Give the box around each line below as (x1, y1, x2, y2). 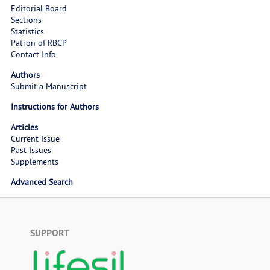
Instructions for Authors (10, 101, 99, 112)
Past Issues (10, 144, 51, 155)
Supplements (10, 155, 58, 167)
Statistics (10, 25, 44, 37)
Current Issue (10, 133, 60, 144)
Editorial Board (10, 2, 67, 14)
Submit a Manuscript (10, 80, 87, 92)
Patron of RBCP (10, 37, 67, 48)
